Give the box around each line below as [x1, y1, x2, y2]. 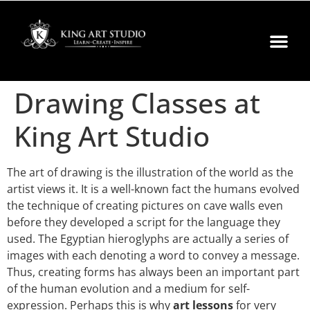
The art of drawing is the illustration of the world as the [7, 165, 293, 180]
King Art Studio [14, 117, 210, 155]
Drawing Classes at [14, 84, 260, 122]
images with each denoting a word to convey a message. [7, 248, 300, 263]
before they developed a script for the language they [7, 215, 280, 230]
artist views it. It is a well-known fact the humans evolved [7, 181, 300, 197]
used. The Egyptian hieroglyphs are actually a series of [7, 231, 289, 246]
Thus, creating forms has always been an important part [7, 264, 300, 280]
